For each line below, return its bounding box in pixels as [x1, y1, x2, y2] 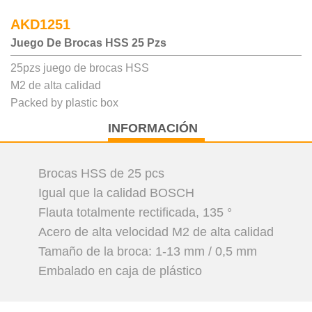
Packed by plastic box [10, 97, 118, 109]
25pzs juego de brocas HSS [10, 62, 149, 74]
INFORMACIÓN [107, 121, 198, 135]
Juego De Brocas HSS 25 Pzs [10, 37, 166, 49]
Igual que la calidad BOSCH [38, 186, 194, 200]
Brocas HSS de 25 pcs [38, 166, 164, 180]
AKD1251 [10, 17, 70, 32]
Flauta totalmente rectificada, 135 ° [38, 205, 232, 219]
